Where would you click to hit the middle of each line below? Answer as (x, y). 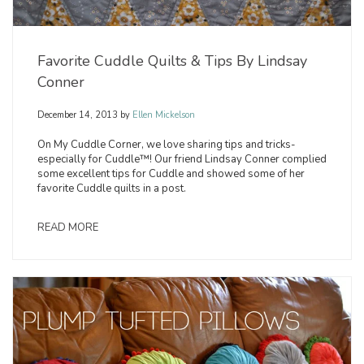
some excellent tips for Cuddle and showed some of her (171, 174)
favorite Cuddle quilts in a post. (112, 189)
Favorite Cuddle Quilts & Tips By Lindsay (172, 61)
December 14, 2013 (78, 115)
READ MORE (68, 228)
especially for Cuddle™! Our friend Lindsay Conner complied (182, 160)
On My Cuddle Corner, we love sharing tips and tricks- (167, 145)
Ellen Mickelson (162, 115)
